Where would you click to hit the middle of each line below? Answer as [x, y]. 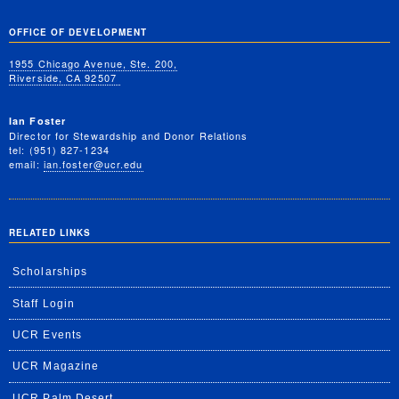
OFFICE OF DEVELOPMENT [78, 33]
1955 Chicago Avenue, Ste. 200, [93, 64]
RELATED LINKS [50, 233]
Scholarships [50, 272]
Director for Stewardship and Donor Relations [129, 136]
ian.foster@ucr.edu [93, 164]
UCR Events [47, 335]
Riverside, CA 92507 [65, 78]
